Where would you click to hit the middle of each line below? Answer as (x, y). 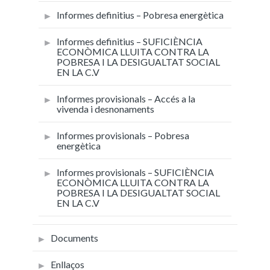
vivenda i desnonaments (105, 108)
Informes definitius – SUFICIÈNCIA (130, 41)
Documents (74, 237)
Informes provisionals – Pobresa (123, 135)
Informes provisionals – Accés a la (126, 98)
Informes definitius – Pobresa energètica (140, 14)
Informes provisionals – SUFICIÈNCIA (135, 172)
